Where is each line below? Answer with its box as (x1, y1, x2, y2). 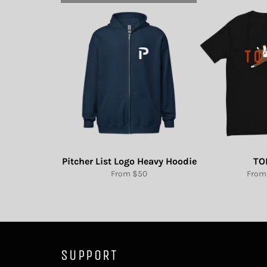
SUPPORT (61, 247, 118, 263)
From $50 (111, 169, 147, 179)
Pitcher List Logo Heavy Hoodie (61, 156, 197, 167)
